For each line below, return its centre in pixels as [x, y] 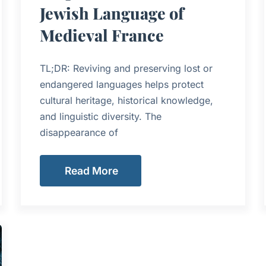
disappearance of [79, 133]
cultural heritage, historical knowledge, [126, 101]
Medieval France [102, 35]
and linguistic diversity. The [100, 117]
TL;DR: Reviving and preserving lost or [126, 69]
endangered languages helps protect [121, 85]
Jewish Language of [112, 13]
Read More [91, 170]
